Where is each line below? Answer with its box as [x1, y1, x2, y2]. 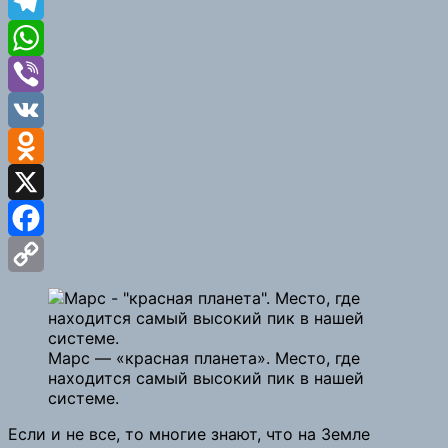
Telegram [8, 27, 78, 48]
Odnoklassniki [8, 171, 113, 192]
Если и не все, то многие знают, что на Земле [8, 423, 370, 444]
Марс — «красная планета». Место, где [48, 347, 360, 368]
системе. [48, 387, 119, 408]
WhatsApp [8, 63, 86, 84]
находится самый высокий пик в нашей [48, 367, 364, 388]
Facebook [8, 243, 83, 264]
